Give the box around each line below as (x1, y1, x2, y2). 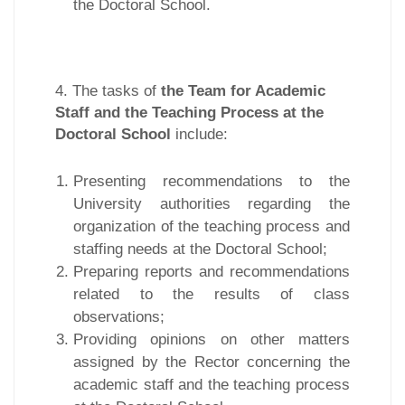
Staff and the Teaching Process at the (55, 102, 324, 121)
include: (171, 124, 228, 143)
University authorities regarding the (73, 194, 350, 212)
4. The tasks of (55, 80, 161, 99)
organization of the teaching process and (73, 217, 350, 235)
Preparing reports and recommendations (73, 262, 350, 280)
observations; (73, 307, 165, 325)
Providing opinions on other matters (73, 330, 350, 348)
